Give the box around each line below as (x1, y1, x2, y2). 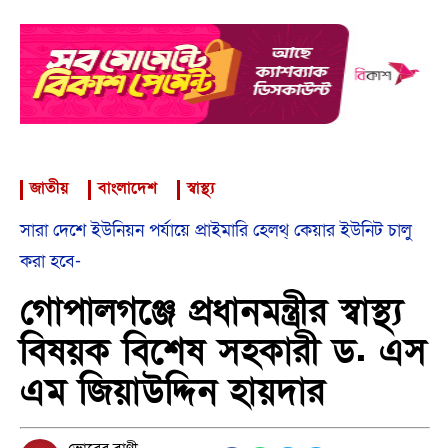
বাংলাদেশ (98, 176, 157, 199)
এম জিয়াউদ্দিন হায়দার (20, 367, 325, 416)
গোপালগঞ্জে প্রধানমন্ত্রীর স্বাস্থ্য (20, 287, 403, 336)
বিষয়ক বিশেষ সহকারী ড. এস (20, 327, 427, 376)
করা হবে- (20, 249, 81, 273)
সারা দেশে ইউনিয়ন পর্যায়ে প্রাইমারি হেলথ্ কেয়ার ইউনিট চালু (20, 218, 412, 242)
